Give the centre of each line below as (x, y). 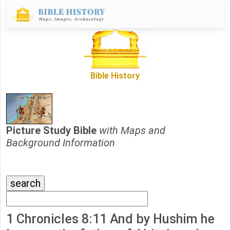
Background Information (61, 143)
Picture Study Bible (53, 131)
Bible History (115, 76)
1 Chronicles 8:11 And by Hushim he (110, 219)
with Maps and (132, 131)
